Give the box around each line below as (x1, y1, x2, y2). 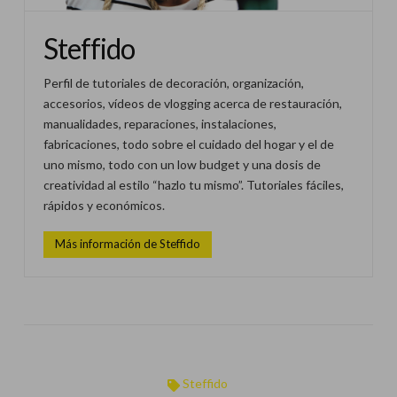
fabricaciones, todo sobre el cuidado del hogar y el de (43, 136, 334, 152)
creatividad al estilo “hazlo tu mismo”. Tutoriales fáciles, (43, 176, 344, 192)
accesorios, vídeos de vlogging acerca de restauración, (43, 95, 342, 111)
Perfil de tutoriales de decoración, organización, (43, 74, 304, 90)
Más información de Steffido (54, 237, 200, 252)
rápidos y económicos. (43, 197, 165, 213)
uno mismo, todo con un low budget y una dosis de (43, 156, 321, 172)
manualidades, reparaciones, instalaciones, (43, 115, 276, 131)
